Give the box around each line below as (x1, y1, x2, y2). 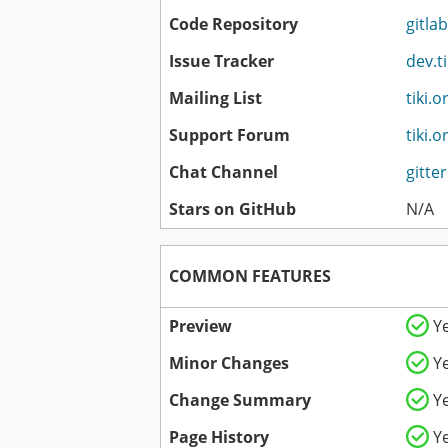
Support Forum (169, 124, 290, 147)
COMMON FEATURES (169, 265, 331, 288)
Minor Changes (169, 352, 289, 375)
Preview (169, 315, 232, 338)
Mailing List (169, 87, 262, 110)
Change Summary (169, 389, 311, 412)
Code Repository (169, 13, 298, 36)
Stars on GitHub (169, 198, 296, 221)
